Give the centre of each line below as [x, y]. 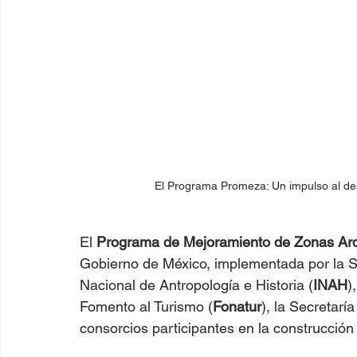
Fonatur [237, 306]
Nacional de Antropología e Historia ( [196, 284]
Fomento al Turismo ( [146, 306]
